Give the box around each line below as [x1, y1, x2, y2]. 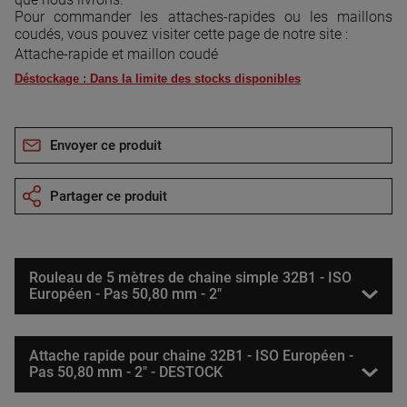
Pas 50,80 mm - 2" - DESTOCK [29, 362, 223, 381]
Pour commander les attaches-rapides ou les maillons [15, 7, 392, 25]
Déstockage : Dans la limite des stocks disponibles [15, 71, 301, 85]
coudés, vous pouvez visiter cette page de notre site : [15, 25, 348, 43]
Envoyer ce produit [50, 136, 162, 154]
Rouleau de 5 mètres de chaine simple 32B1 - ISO [29, 268, 352, 286]
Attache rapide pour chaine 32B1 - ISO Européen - [29, 346, 353, 364]
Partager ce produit [50, 187, 167, 204]
